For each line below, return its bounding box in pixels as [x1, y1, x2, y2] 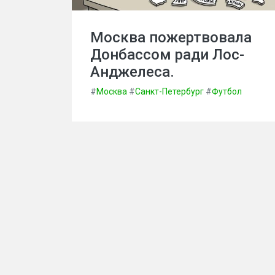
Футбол [212, 87, 242, 96]
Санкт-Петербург [135, 87, 204, 96]
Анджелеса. [90, 63, 174, 80]
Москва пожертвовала [90, 29, 252, 46]
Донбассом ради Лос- [90, 46, 244, 63]
